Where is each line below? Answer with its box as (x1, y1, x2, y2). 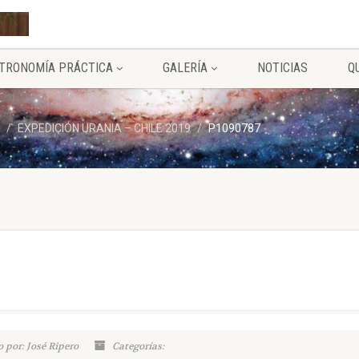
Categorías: (110, 340, 164, 353)
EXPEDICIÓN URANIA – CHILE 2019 (18, 122, 191, 135)
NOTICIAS (257, 60, 308, 75)
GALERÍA (163, 60, 208, 75)
